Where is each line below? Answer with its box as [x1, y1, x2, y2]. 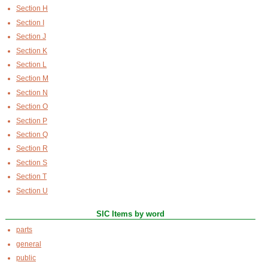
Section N [16, 88, 48, 97]
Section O [16, 102, 48, 111]
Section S [16, 158, 47, 167]
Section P [16, 116, 47, 125]
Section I [16, 18, 44, 27]
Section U [16, 186, 48, 195]
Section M [16, 74, 48, 83]
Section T [16, 172, 47, 181]
